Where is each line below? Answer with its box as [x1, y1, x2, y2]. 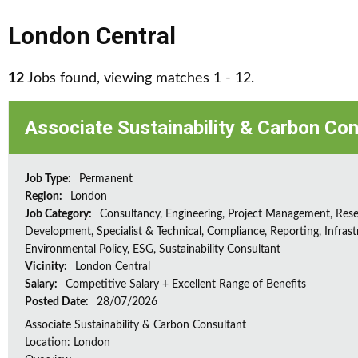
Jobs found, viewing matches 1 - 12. [24, 71, 254, 86]
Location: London [25, 337, 110, 348]
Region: [25, 191, 65, 202]
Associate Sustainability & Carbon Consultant [25, 320, 246, 331]
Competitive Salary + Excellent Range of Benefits [66, 279, 306, 290]
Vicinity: [25, 261, 70, 272]
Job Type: [25, 173, 74, 185]
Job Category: [25, 209, 94, 220]
